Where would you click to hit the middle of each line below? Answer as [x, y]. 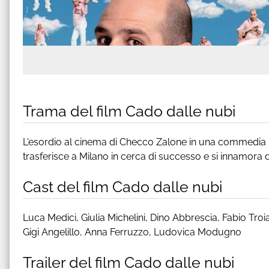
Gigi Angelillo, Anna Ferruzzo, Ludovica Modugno [132, 232]
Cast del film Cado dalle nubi [122, 186]
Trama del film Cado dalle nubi [129, 111]
